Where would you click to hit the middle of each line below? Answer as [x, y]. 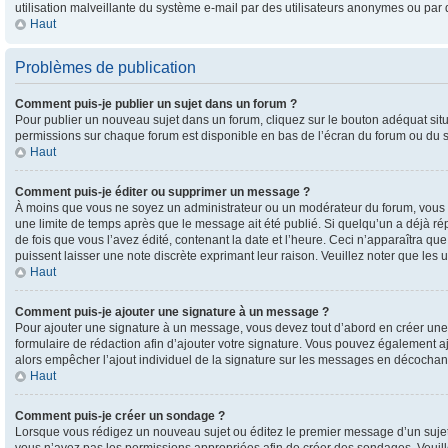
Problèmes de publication [105, 67]
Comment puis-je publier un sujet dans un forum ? [156, 104]
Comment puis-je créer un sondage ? [120, 416]
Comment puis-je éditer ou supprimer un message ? [162, 192]
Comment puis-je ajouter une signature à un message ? [172, 312]
